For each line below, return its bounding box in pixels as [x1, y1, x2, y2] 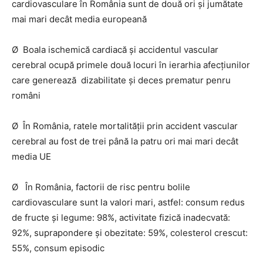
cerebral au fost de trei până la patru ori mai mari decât [12, 136, 238, 147]
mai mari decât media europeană [12, 14, 147, 25]
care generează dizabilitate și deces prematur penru [12, 75, 231, 86]
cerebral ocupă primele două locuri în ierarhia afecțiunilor [12, 59, 250, 70]
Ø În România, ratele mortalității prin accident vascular [12, 120, 238, 131]
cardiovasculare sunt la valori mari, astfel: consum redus [12, 197, 245, 208]
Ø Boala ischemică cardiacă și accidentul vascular [12, 44, 218, 55]
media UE [12, 151, 51, 162]
